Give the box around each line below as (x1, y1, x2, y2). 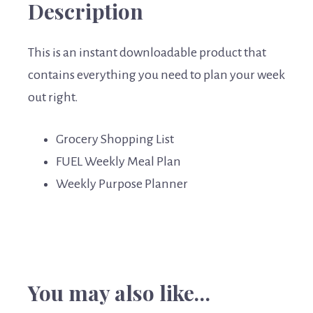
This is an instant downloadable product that (28, 45, 266, 60)
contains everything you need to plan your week (28, 68, 285, 82)
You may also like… (28, 279, 210, 307)
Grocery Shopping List (56, 132, 174, 147)
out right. (28, 90, 78, 105)
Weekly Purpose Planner (56, 177, 188, 191)
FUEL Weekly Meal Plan (56, 154, 181, 169)
